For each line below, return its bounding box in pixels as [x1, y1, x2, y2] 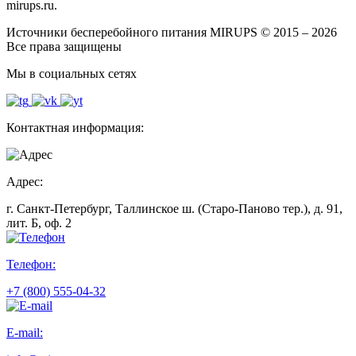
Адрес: [6, 174, 43, 188]
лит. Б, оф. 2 [6, 215, 72, 230]
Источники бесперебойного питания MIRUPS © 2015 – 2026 [6, 25, 337, 39]
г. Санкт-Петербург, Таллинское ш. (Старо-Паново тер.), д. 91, [6, 201, 342, 215]
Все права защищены [6, 39, 122, 53]
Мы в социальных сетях [6, 66, 137, 80]
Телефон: [6, 257, 56, 271]
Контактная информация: [6, 120, 144, 134]
